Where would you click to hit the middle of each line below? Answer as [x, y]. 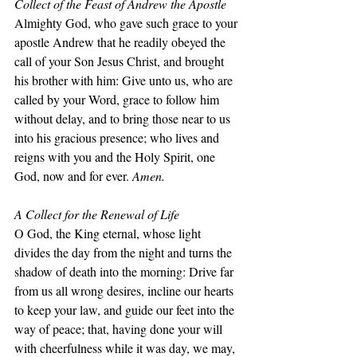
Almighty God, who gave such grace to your [127, 23]
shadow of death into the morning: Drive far [126, 271]
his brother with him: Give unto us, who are [125, 80]
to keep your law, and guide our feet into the [126, 310]
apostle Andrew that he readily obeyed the [122, 42]
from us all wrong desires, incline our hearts [126, 290]
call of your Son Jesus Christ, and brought [121, 61]
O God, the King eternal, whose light [109, 233]
